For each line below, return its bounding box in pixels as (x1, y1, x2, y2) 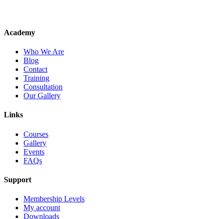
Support (4, 175, 31, 184)
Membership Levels (23, 195, 85, 203)
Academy (4, 28, 35, 37)
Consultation (23, 83, 63, 91)
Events (23, 147, 44, 156)
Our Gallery (23, 91, 61, 100)
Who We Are (23, 47, 64, 56)
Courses (23, 130, 48, 138)
